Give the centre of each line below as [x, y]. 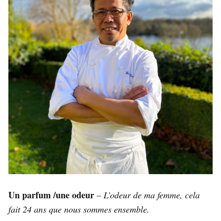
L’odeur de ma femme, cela [152, 195]
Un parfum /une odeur [51, 195]
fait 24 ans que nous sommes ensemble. [79, 209]
